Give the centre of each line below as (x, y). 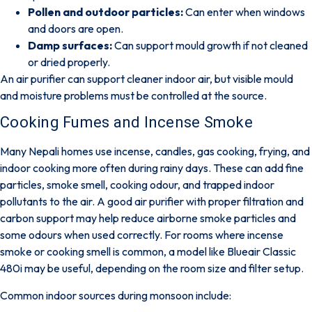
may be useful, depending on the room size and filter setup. (164, 268)
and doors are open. (76, 28)
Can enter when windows (244, 11)
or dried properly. (69, 62)
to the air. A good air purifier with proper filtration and (175, 202)
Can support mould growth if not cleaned (210, 45)
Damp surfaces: (70, 45)
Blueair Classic (262, 252)
